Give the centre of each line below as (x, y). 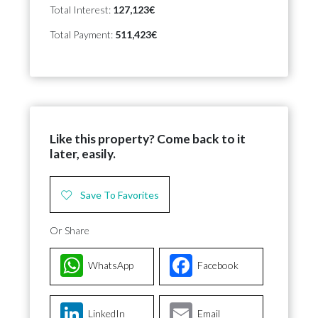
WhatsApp (111, 265)
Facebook (218, 265)
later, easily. (83, 154)
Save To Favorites (120, 195)
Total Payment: (82, 34)
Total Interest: (81, 10)
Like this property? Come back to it (148, 139)
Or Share (70, 230)
